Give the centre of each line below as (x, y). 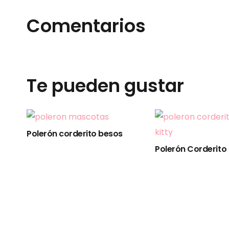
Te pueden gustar (105, 85)
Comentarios (86, 26)
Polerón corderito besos (75, 133)
